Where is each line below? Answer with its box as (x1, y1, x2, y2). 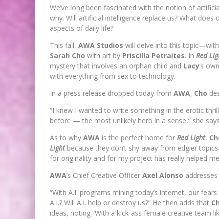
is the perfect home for (100, 132, 177, 142)
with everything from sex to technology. (50, 71, 175, 81)
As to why (50, 132, 83, 142)
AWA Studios (78, 40, 123, 50)
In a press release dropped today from (50, 88, 174, 98)
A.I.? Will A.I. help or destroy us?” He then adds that (50, 197, 211, 207)
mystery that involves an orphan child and (50, 61, 183, 70)
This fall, (50, 40, 78, 50)
